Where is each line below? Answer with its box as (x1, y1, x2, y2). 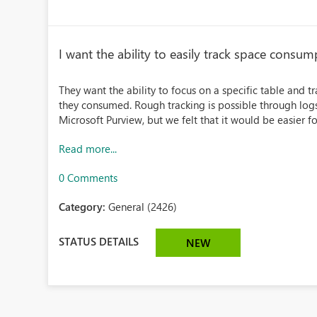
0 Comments (59, 171, 118, 185)
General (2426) (108, 200, 178, 214)
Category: (59, 200, 109, 214)
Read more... (59, 142, 117, 156)
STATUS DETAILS (59, 234, 139, 248)
